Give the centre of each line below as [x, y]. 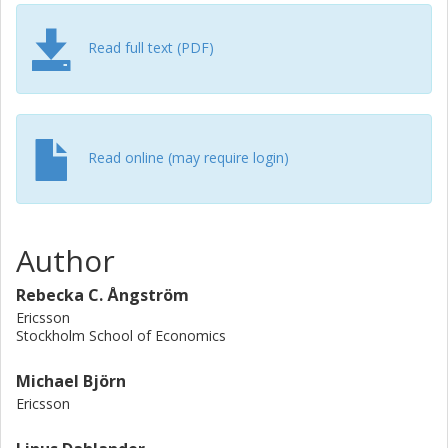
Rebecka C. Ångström [102, 295]
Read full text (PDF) [151, 47]
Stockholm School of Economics [121, 335]
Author [65, 260]
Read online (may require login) [188, 157]
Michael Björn [71, 381]
